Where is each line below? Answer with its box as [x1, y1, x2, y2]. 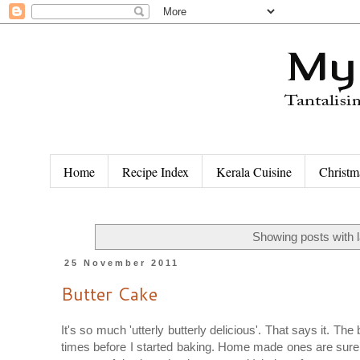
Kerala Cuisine [216, 162, 292, 180]
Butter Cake [61, 280, 157, 306]
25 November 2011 [64, 258, 180, 268]
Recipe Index [122, 162, 189, 180]
